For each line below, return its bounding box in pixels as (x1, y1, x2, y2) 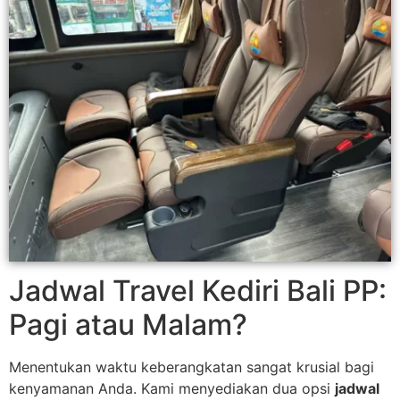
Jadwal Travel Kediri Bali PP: (9, 272, 387, 308)
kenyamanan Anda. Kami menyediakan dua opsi (9, 379, 335, 397)
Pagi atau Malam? (9, 306, 247, 342)
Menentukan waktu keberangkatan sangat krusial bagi (9, 357, 374, 376)
